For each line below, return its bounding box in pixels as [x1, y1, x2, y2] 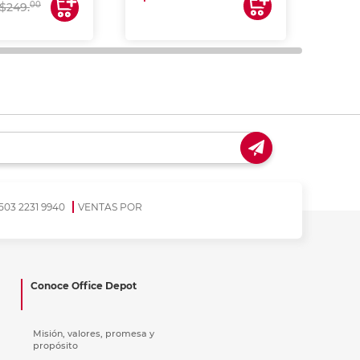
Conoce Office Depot [31, 279, 137, 292]
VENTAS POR [77, 200, 142, 213]
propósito [33, 339, 78, 351]
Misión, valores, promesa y [33, 327, 154, 339]
